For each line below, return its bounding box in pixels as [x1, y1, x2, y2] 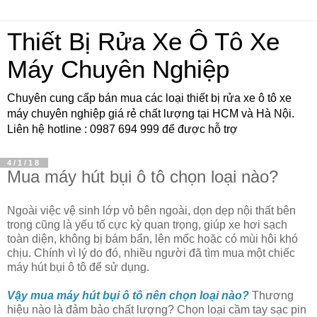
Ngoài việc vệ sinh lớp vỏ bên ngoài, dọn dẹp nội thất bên [7, 204, 296, 217]
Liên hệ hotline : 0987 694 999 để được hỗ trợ [7, 123, 238, 135]
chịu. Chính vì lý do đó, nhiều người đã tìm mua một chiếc [7, 246, 295, 259]
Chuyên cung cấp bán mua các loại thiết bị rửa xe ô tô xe [7, 92, 292, 104]
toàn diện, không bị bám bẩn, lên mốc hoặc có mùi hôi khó [7, 232, 298, 245]
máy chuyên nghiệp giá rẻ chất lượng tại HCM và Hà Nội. [7, 108, 294, 120]
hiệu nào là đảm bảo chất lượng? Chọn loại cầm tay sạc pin [7, 303, 306, 316]
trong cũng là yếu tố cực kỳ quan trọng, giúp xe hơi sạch [7, 218, 287, 231]
